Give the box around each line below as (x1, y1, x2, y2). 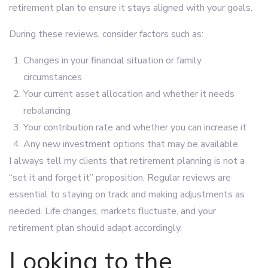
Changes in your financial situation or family (23, 54, 202, 67)
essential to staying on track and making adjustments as (9, 188, 245, 201)
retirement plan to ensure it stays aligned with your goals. (9, 1, 252, 14)
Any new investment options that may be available (23, 138, 238, 151)
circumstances (23, 71, 82, 84)
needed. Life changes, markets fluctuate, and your (9, 205, 216, 218)
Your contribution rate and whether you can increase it (23, 121, 246, 134)
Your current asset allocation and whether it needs (23, 87, 234, 100)
